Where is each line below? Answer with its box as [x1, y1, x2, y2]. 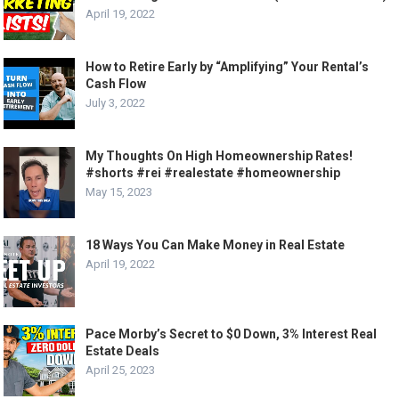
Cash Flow [85, 77, 147, 92]
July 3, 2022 [85, 96, 146, 110]
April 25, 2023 [85, 363, 156, 378]
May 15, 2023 [85, 185, 153, 199]
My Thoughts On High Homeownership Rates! [85, 149, 354, 164]
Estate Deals [85, 344, 160, 359]
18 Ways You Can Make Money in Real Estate [85, 238, 346, 253]
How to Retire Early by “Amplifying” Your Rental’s [85, 60, 370, 75]
